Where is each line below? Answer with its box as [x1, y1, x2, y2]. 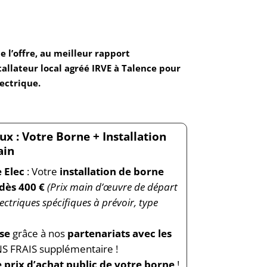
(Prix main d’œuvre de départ [46, 179, 178, 194]
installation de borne [59, 164, 164, 178]
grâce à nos [12, 226, 65, 240]
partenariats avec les [64, 226, 172, 240]
